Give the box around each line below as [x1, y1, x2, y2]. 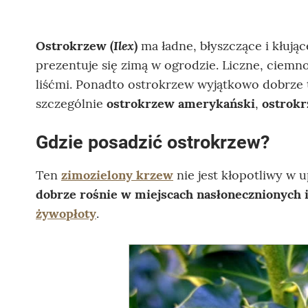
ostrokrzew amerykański [103, 96, 255, 112]
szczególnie [36, 96, 103, 112]
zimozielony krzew [61, 167, 173, 184]
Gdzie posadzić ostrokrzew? [36, 131, 269, 154]
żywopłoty [36, 206, 96, 222]
